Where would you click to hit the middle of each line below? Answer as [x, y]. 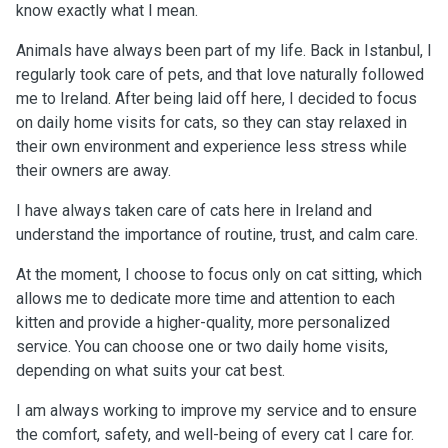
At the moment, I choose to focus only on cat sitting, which [219, 274]
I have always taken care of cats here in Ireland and [194, 210]
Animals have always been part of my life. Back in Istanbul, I [224, 50]
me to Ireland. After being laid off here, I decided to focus [216, 98]
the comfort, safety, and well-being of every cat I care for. [215, 434]
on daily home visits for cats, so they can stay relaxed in [211, 122]
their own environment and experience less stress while [211, 146]
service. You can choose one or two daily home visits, [202, 346]
